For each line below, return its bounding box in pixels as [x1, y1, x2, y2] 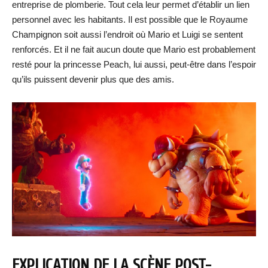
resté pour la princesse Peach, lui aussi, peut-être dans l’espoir [12, 59, 256, 69]
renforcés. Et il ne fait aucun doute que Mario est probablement [12, 44, 255, 54]
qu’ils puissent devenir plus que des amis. [12, 74, 174, 84]
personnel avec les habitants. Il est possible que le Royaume [12, 14, 248, 25]
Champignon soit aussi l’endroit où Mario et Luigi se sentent [12, 29, 243, 39]
